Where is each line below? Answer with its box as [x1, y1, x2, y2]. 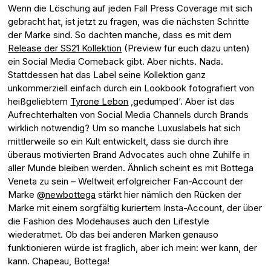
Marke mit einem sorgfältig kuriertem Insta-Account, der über [8, 202, 263, 214]
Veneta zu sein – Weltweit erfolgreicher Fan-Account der [8, 175, 244, 188]
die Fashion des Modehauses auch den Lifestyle [8, 215, 210, 227]
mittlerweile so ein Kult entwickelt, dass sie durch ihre [8, 135, 229, 148]
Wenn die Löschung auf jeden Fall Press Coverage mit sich [8, 2, 253, 15]
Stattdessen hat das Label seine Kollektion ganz [8, 69, 206, 81]
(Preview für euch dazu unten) [122, 42, 250, 54]
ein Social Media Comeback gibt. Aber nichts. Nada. [8, 56, 224, 68]
